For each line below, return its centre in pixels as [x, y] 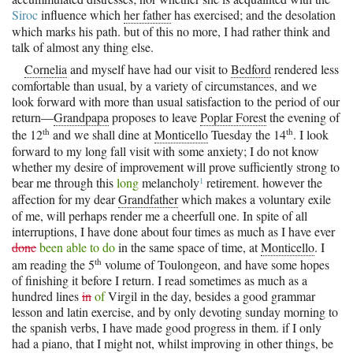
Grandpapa [81, 117]
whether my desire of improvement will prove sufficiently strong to [176, 167]
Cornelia [46, 69]
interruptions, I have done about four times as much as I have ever [173, 231]
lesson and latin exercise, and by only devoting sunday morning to [175, 311]
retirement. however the [263, 183]
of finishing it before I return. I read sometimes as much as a [160, 280]
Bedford [251, 69]
